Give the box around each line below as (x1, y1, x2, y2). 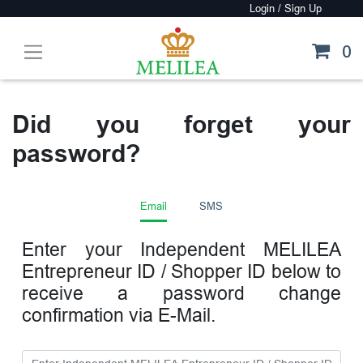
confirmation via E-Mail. (22, 305, 216, 327)
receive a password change (22, 284, 341, 305)
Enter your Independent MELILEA (22, 240, 341, 261)
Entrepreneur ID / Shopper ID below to (22, 262, 341, 283)
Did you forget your (12, 110, 351, 138)
